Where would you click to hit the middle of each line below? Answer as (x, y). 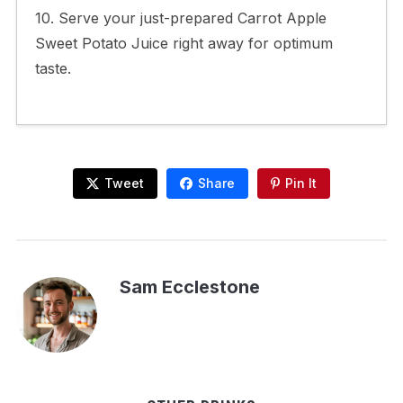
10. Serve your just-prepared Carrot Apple (180, 18)
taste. (53, 68)
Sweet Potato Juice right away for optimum (184, 43)
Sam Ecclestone (189, 287)
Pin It (301, 183)
